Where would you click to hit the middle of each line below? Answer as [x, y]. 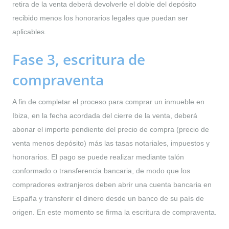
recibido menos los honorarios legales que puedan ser [100, 18]
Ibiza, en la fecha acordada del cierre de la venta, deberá [105, 115]
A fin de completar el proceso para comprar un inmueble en [108, 101]
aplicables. [29, 31]
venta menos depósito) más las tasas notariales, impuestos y [111, 143]
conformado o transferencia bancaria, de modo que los [101, 170]
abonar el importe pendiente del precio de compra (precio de [111, 129]
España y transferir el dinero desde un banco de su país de [108, 198]
